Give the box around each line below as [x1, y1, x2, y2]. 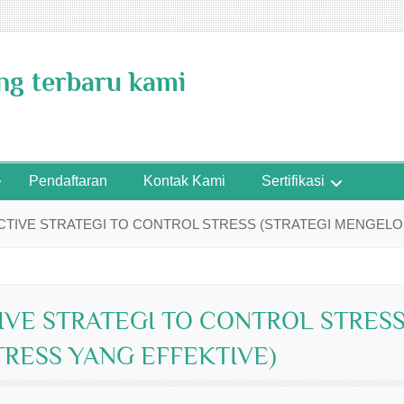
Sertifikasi [262, 173, 325, 188]
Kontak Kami [143, 173, 225, 188]
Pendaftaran [29, 173, 107, 188]
